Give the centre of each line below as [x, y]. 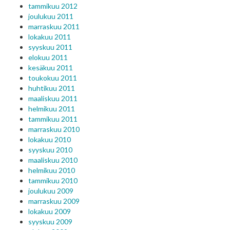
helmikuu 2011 [52, 109]
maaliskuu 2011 [53, 98]
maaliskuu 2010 [53, 160]
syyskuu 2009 [50, 222]
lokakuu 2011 [50, 37]
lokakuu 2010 [50, 139]
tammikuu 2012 [53, 6]
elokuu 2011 [48, 57]
